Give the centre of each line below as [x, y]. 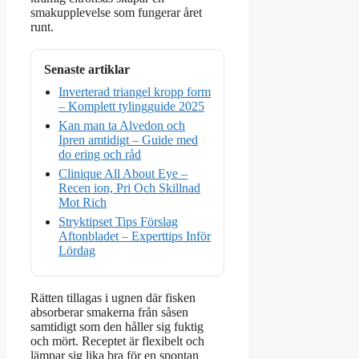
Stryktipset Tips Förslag [118, 222]
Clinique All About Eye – [123, 174]
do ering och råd [100, 155]
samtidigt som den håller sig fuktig [117, 327]
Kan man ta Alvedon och [122, 126]
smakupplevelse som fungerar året [116, 13]
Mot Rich [83, 203]
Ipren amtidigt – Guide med [128, 140]
